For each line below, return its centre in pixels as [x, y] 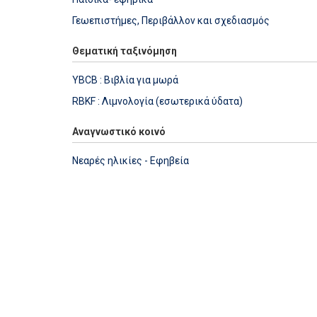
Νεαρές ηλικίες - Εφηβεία [131, 160]
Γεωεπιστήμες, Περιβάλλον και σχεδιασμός [171, 20]
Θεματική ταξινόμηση [125, 51]
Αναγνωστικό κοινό [119, 131]
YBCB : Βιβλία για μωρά [125, 80]
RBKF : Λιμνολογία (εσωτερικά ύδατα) [157, 101]
